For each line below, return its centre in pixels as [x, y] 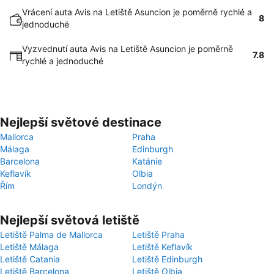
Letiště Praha [158, 235]
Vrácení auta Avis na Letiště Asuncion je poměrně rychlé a [137, 12]
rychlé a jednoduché [63, 61]
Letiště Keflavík [162, 247]
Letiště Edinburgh [167, 259]
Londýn [147, 186]
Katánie [147, 161]
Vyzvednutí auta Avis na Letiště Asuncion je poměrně [128, 49]
